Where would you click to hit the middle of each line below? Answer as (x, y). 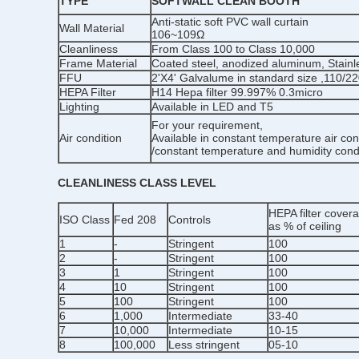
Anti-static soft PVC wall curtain (230, 22)
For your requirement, (207, 125)
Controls (190, 220)
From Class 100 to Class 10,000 (233, 49)
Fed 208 (135, 220)
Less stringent (204, 345)
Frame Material (98, 63)
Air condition (91, 138)
